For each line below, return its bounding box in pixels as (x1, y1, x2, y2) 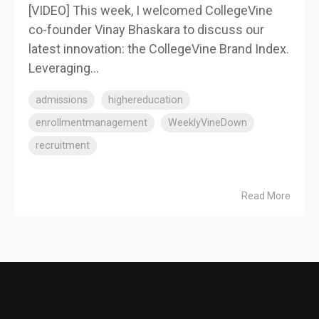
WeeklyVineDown (168, 116, 247, 129)
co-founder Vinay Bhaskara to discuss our (28, 21, 264, 37)
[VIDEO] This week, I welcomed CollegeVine (28, 2, 273, 18)
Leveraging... (28, 60, 99, 75)
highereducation (108, 93, 183, 106)
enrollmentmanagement (36, 116, 147, 129)
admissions (36, 93, 88, 106)
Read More (241, 189, 291, 202)
